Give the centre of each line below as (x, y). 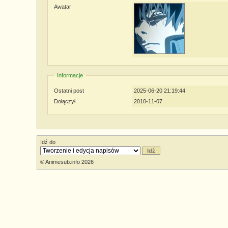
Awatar (63, 7)
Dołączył (65, 101)
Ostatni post (69, 91)
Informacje (70, 75)
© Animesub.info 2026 (67, 162)
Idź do (48, 142)
